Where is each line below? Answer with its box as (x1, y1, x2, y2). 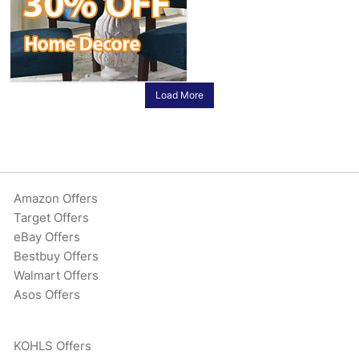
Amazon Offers (14, 190, 99, 206)
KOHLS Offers (14, 337, 92, 353)
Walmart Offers (14, 267, 99, 283)
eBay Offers (14, 228, 81, 244)
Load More (155, 88, 204, 101)
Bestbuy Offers (14, 248, 99, 264)
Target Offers (14, 209, 90, 225)
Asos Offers (14, 286, 81, 302)
